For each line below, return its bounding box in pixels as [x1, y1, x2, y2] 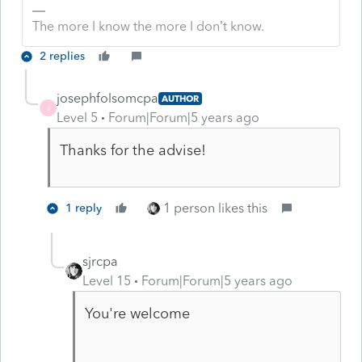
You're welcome [84, 304, 190, 322]
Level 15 [82, 272, 131, 288]
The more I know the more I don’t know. [32, 18, 265, 34]
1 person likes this [163, 200, 267, 216]
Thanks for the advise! [59, 141, 206, 159]
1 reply [65, 200, 102, 215]
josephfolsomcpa [57, 90, 158, 106]
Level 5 [57, 109, 98, 125]
